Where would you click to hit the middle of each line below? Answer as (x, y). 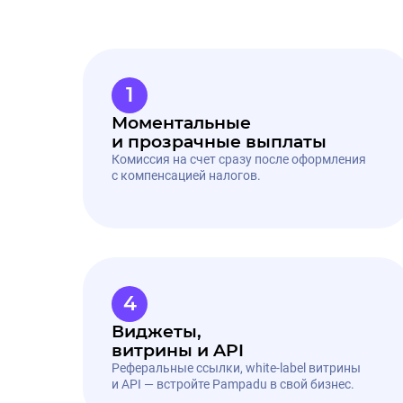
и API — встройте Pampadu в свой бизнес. (233, 384)
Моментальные (181, 123)
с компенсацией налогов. (186, 175)
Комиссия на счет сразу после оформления (239, 159)
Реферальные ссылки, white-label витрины (236, 368)
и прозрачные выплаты (219, 142)
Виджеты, (157, 331)
